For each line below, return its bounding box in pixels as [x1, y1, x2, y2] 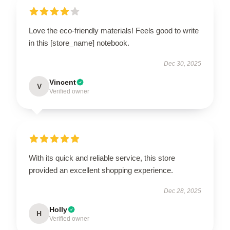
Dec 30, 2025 [164, 60, 201, 67]
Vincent [49, 78, 76, 86]
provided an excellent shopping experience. [29, 165, 173, 175]
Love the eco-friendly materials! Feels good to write [29, 26, 199, 35]
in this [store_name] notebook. [29, 38, 129, 47]
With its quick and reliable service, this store [29, 153, 175, 162]
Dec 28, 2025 [164, 187, 201, 195]
